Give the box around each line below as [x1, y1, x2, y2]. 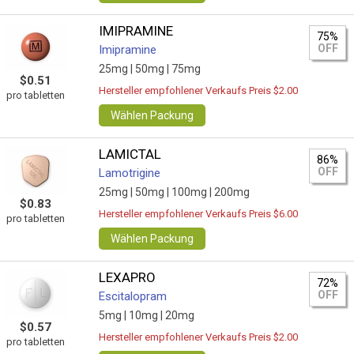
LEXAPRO [99, 269, 156, 285]
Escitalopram [99, 289, 168, 303]
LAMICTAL [99, 146, 162, 162]
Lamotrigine [99, 166, 161, 180]
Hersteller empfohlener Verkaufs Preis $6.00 [99, 208, 299, 220]
